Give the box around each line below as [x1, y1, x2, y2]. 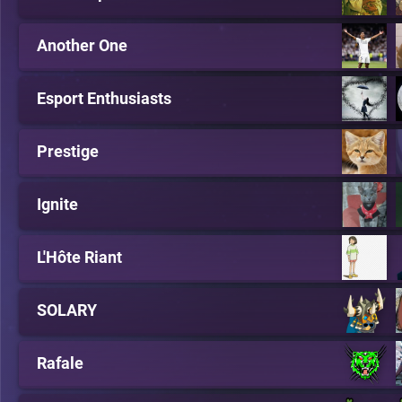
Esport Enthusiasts [37, 89, 171, 108]
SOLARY [37, 301, 97, 319]
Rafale [37, 354, 83, 372]
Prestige [37, 142, 99, 161]
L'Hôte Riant [37, 248, 122, 267]
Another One [37, 36, 127, 55]
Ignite [37, 195, 78, 214]
